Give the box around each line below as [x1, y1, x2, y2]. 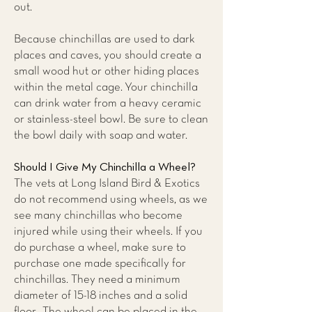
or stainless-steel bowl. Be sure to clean [14, 114, 208, 125]
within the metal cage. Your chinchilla [14, 82, 198, 93]
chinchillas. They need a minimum [14, 274, 180, 285]
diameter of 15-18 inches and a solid [14, 290, 187, 301]
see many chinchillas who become [14, 210, 182, 221]
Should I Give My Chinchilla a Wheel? [14, 162, 196, 173]
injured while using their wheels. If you [14, 226, 203, 237]
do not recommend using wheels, [14, 194, 176, 205]
